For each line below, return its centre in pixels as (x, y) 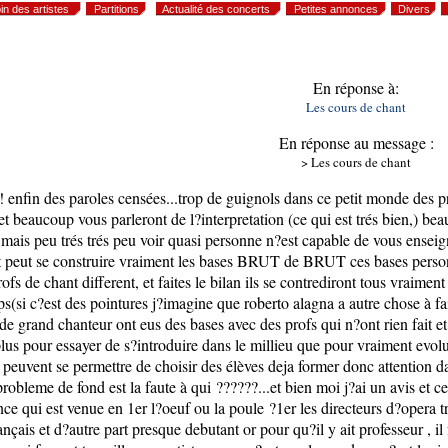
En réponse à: (356, 87)
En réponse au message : (356, 142)
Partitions (116, 9)
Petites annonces (336, 9)
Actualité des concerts (216, 9)
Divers (413, 9)
